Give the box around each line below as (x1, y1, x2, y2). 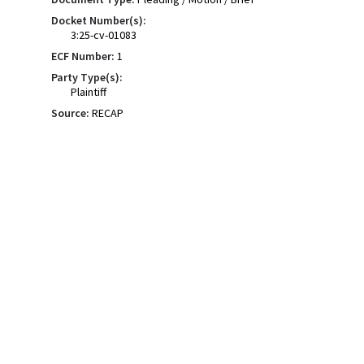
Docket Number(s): (50, 13, 146, 28)
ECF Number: (50, 49, 115, 63)
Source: (50, 106, 89, 120)
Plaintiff (70, 84, 106, 99)
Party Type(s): (50, 70, 123, 84)
